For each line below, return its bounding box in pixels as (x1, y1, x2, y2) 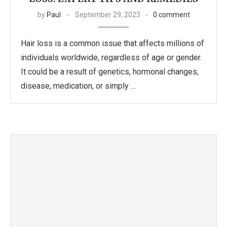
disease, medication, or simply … (21, 81, 136, 91)
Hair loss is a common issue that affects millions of (21, 39, 204, 48)
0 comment (153, 11, 190, 19)
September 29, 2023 (74, 11, 140, 19)
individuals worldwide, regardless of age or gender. (21, 53, 202, 62)
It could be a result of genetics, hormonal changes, (21, 67, 199, 77)
